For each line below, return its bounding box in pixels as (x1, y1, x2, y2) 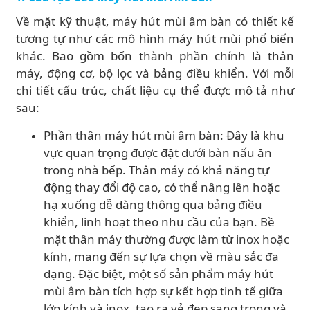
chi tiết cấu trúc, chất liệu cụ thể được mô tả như (16, 82, 294, 98)
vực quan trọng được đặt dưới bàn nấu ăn (44, 145, 272, 161)
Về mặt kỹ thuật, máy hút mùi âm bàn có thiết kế (16, 13, 294, 29)
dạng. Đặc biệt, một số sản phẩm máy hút (44, 266, 273, 282)
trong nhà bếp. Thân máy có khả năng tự (44, 162, 269, 178)
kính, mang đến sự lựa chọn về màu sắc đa (44, 248, 279, 264)
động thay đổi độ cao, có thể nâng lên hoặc (44, 179, 280, 195)
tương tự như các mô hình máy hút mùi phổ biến (16, 30, 294, 46)
